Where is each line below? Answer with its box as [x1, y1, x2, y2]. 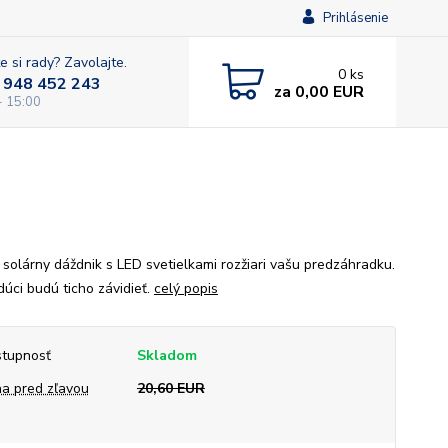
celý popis [153, 279, 218, 298]
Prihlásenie [322, 9, 388, 27]
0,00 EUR [290, 80, 364, 103]
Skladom [136, 346, 197, 365]
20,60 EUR [136, 379, 205, 398]
